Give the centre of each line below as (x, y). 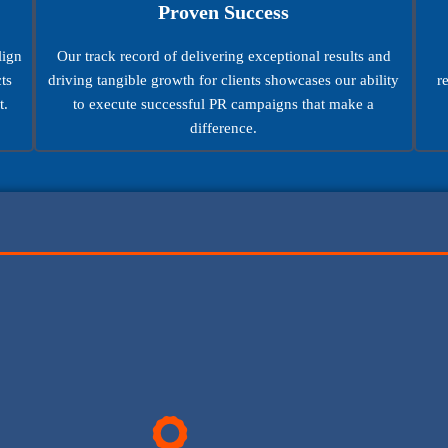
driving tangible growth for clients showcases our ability (224, 79)
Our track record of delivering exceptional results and (223, 55)
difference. (224, 127)
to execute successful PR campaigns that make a (224, 103)
